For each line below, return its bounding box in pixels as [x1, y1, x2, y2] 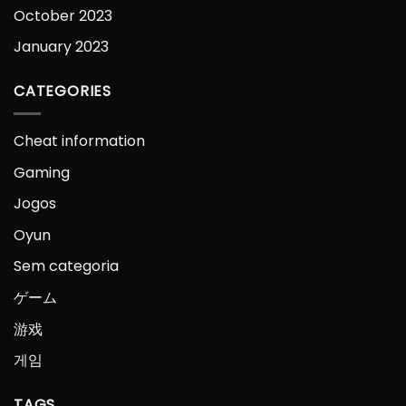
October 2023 [14, 5, 112, 26]
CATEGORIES [14, 81, 111, 102]
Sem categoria [14, 256, 119, 277]
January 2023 [14, 36, 109, 58]
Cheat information [14, 130, 145, 151]
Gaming [14, 161, 70, 183]
